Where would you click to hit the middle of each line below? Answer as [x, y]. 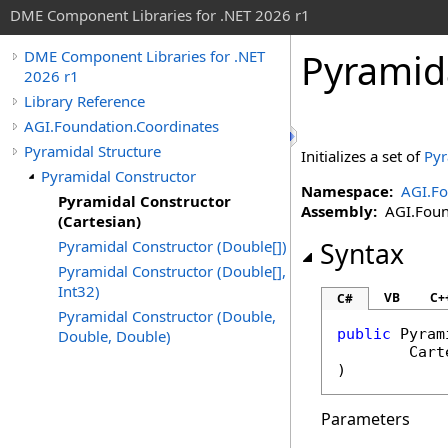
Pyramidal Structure [92, 151]
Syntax [362, 254]
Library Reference [84, 101]
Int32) [79, 291]
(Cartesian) [99, 221]
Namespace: [347, 191]
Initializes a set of [362, 156]
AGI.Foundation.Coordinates [121, 126]
